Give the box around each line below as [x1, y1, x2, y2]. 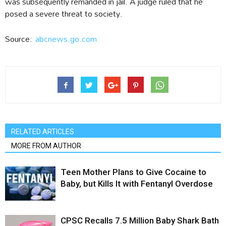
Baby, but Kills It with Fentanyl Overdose [61, 179, 213, 189]
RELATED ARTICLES [11, 128, 74, 136]
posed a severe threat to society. [5, 5, 123, 22]
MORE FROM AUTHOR [11, 142, 81, 150]
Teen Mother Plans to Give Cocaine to [61, 167, 206, 178]
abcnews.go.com [35, 30, 97, 47]
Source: [5, 30, 35, 47]
